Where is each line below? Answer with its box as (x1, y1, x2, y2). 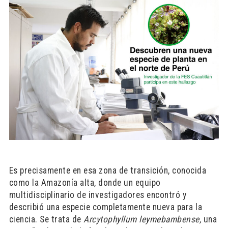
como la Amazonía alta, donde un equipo (9, 177, 161, 188)
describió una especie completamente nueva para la (9, 202, 203, 212)
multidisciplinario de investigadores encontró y (9, 189, 187, 200)
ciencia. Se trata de (9, 214, 84, 224)
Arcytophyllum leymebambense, (83, 214, 204, 224)
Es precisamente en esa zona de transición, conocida (9, 165, 207, 176)
